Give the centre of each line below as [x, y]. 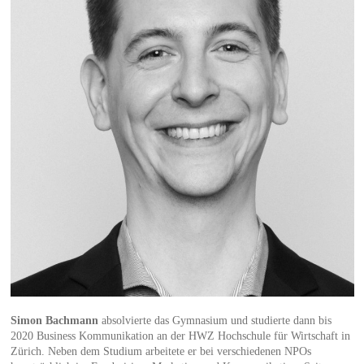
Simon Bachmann [54, 320]
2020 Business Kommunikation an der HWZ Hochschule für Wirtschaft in [180, 336]
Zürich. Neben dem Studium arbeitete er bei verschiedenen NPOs [160, 351]
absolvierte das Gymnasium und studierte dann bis [214, 320]
